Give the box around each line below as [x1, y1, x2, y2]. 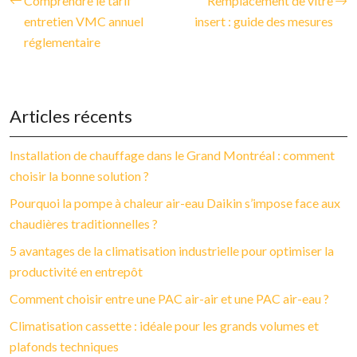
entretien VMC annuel [24, 13, 143, 29]
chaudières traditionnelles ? [10, 215, 158, 231]
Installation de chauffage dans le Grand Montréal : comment [10, 147, 335, 163]
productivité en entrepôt [10, 263, 143, 279]
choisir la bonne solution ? [10, 167, 149, 183]
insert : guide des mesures [194, 13, 333, 29]
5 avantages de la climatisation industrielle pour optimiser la [10, 242, 334, 258]
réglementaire [24, 33, 100, 49]
